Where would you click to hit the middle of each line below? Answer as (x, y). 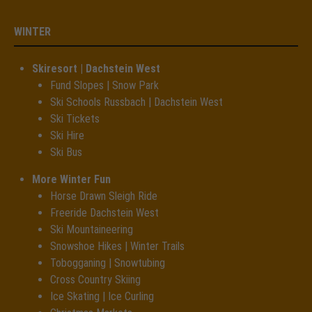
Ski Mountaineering (92, 229)
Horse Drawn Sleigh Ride (104, 196)
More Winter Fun (71, 179)
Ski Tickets (75, 118)
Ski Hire (67, 135)
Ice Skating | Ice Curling (102, 296)
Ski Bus (66, 152)
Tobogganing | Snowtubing (108, 263)
